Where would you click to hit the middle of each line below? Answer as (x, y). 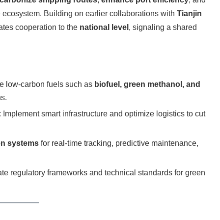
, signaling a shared (163, 27)
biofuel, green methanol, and (147, 84)
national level (104, 27)
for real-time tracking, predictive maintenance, (119, 143)
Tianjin (189, 14)
